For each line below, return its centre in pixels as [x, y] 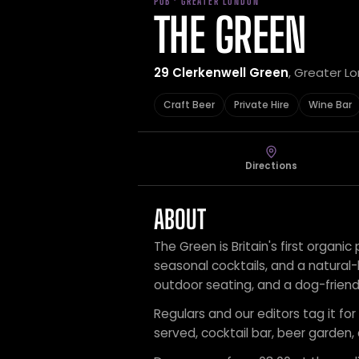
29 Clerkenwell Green [221, 73]
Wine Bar [330, 105]
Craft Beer [189, 105]
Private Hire [262, 105]
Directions [271, 166]
